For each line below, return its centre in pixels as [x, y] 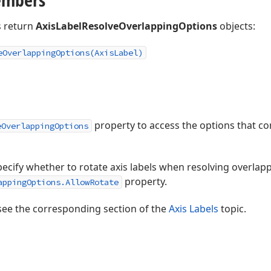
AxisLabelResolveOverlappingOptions [126, 26]
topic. [232, 209]
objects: [236, 26]
